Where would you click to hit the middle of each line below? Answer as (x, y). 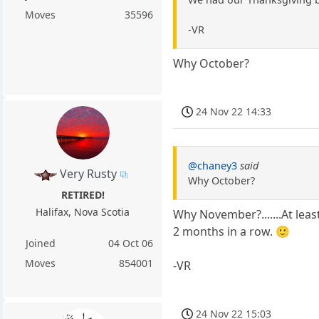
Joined (40, 243)
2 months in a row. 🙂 (232, 232)
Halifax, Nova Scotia (83, 211)
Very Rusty (88, 173)
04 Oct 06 (131, 243)
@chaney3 (213, 166)
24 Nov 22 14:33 (234, 111)
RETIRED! (83, 194)
